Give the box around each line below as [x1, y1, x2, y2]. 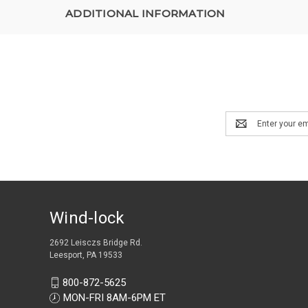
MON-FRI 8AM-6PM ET [63, 291, 166, 305]
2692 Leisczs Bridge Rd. [49, 238, 142, 248]
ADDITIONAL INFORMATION [65, 7, 225, 21]
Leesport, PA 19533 [49, 250, 122, 261]
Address [225, 125, 258, 135]
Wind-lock [49, 208, 125, 228]
